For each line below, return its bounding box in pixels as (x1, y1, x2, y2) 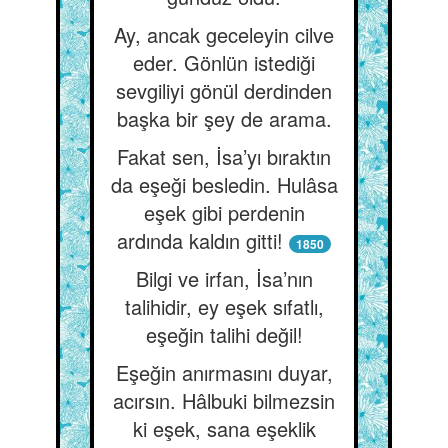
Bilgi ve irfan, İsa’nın (135, 264, 313, 293)
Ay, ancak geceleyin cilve (114, 20, 334, 49)
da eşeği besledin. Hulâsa (110, 170, 338, 199)
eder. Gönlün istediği (133, 48, 315, 77)
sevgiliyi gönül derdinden (116, 76, 332, 105)
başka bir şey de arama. (116, 104, 332, 133)
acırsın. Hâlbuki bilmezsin (113, 386, 335, 415)
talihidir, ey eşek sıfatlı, (124, 292, 324, 321)
